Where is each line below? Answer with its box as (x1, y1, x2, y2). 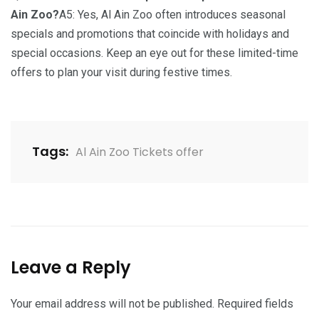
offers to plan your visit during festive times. (11, 66, 232, 80)
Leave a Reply (11, 256, 131, 280)
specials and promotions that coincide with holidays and (11, 27, 289, 41)
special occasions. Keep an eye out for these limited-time (11, 46, 298, 61)
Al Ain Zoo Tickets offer (75, 144, 204, 161)
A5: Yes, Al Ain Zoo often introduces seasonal (59, 8, 286, 22)
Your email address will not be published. (11, 297, 214, 311)
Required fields (217, 297, 293, 311)
